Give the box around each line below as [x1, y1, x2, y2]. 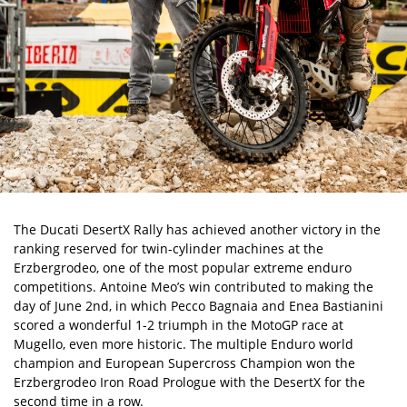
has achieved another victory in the [163, 221, 381, 238]
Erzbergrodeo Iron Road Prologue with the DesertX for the [14, 373, 365, 391]
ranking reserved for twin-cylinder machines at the [14, 240, 323, 257]
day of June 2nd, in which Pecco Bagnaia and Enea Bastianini [14, 297, 383, 314]
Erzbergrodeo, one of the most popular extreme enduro [14, 259, 352, 276]
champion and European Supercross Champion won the [14, 354, 355, 372]
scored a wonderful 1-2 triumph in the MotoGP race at [14, 316, 343, 333]
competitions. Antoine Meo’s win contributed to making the [14, 278, 373, 295]
